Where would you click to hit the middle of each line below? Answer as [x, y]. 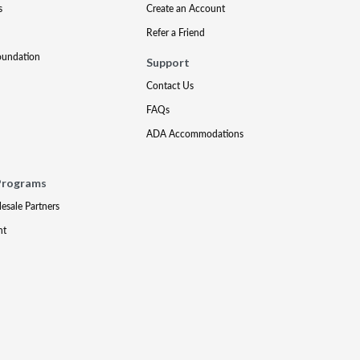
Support [168, 62]
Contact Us [170, 86]
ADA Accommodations [195, 134]
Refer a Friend [176, 33]
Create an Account [186, 8]
